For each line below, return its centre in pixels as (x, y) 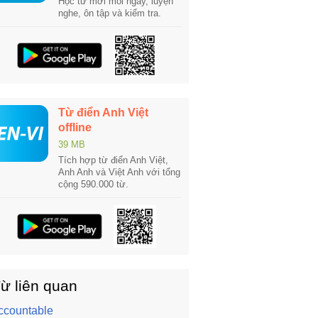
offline (75, 127)
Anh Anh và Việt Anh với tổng (119, 172)
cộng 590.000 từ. (93, 184)
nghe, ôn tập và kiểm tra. (110, 13)
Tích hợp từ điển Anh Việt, (113, 160)
